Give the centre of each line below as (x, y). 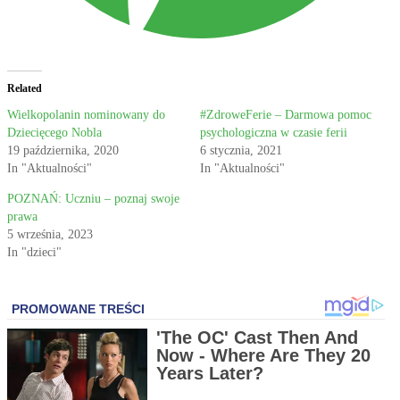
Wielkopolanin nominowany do (86, 115)
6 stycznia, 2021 (241, 151)
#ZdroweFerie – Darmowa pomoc (286, 115)
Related (25, 89)
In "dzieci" (34, 253)
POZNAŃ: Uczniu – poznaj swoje (93, 199)
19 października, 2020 (63, 151)
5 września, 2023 (50, 235)
